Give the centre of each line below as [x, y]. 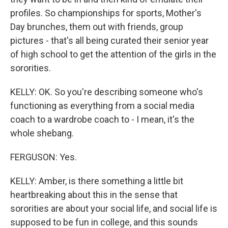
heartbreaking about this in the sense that [94, 195]
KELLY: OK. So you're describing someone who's [107, 92]
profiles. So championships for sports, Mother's [106, 13]
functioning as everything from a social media [102, 106]
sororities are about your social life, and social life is [114, 208]
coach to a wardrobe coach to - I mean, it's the [102, 119]
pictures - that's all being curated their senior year [109, 40]
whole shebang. [42, 133]
